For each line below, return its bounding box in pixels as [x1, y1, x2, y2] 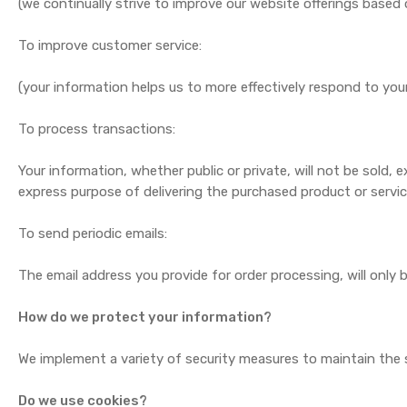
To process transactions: [18, 121, 176, 137]
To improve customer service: [18, 37, 203, 54]
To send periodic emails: [18, 225, 168, 242]
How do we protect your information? [18, 309, 273, 325]
